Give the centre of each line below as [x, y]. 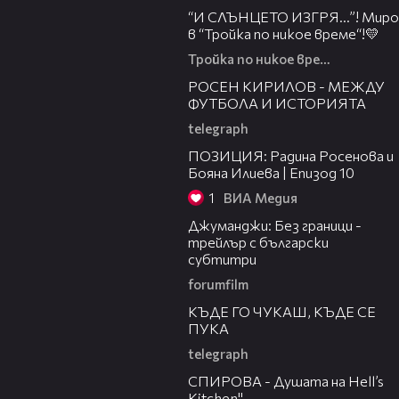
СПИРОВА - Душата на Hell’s [286, 381]
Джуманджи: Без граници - [275, 225]
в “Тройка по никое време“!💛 [284, 34]
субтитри [222, 259]
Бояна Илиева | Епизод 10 [271, 173]
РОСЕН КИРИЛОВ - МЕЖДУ [286, 86]
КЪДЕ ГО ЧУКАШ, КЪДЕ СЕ [282, 312]
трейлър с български [258, 242]
